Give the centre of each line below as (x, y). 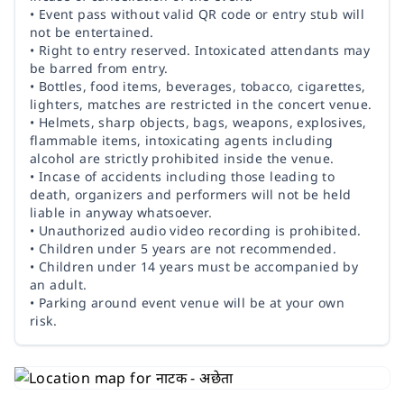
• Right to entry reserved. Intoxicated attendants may (200, 50)
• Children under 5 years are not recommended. (183, 248)
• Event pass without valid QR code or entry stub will (197, 14)
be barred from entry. (99, 68)
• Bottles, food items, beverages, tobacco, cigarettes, (198, 86)
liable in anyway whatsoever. (121, 212)
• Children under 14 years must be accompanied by (194, 266)
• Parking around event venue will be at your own (188, 303)
